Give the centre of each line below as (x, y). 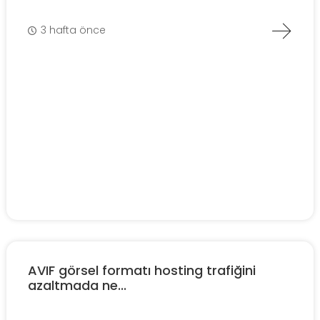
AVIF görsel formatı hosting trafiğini (142, 270)
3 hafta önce (73, 30)
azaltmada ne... (77, 285)
